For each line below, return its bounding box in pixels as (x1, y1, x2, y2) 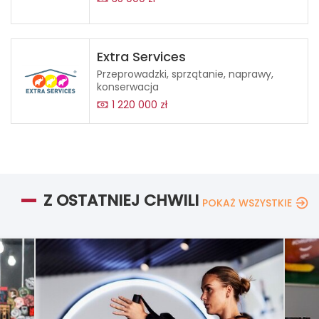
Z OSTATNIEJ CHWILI (43, 189, 199, 211)
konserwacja (97, 80, 159, 94)
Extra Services (97, 48, 186, 66)
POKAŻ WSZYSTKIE (202, 196, 292, 210)
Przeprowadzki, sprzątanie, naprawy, (97, 67, 273, 81)
